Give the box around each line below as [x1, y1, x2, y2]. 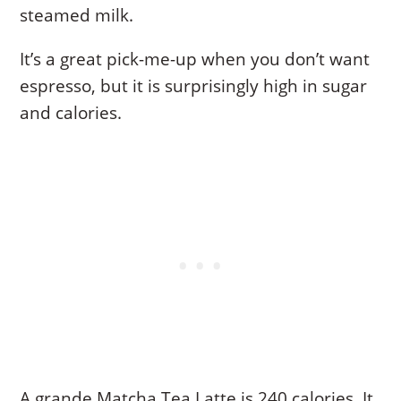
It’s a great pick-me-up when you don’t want [20, 47, 371, 72]
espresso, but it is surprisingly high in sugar [20, 74, 368, 98]
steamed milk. [20, 4, 134, 28]
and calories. [20, 101, 123, 125]
